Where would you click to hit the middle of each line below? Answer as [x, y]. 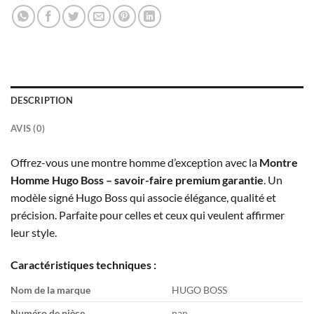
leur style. [34, 232]
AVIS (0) [28, 128]
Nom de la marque [50, 289]
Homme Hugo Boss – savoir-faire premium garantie [137, 179]
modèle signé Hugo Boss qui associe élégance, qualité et [143, 197]
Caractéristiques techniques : [83, 264]
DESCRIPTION [42, 100]
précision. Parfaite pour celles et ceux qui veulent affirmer [148, 214]
